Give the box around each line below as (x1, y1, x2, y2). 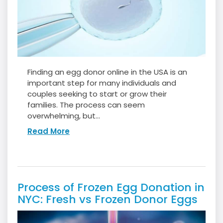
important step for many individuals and (27, 78, 176, 89)
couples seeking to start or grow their (27, 89, 167, 100)
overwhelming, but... (27, 111, 100, 121)
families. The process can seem (27, 100, 145, 111)
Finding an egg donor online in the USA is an (27, 67, 187, 78)
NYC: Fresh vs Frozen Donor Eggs (17, 192, 198, 208)
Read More (27, 126, 70, 137)
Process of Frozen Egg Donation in (17, 180, 205, 196)
